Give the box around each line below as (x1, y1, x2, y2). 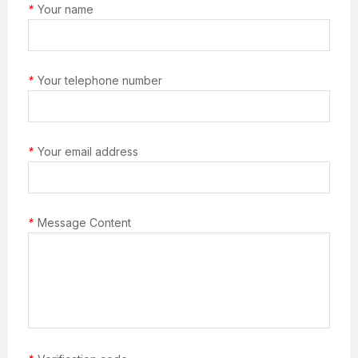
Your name (38, 2, 93, 16)
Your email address (38, 144, 138, 158)
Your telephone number (38, 73, 162, 87)
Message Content (38, 215, 131, 229)
